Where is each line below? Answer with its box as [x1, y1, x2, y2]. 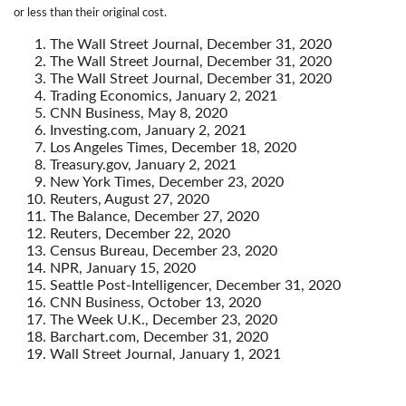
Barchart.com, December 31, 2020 [50, 330, 268, 345]
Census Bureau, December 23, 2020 [50, 244, 277, 259]
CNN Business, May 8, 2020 [50, 106, 227, 121]
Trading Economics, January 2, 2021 [50, 89, 277, 104]
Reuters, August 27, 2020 [50, 192, 209, 208]
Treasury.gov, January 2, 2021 [50, 158, 237, 173]
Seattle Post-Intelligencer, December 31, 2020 [50, 278, 341, 294]
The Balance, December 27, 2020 [50, 209, 259, 225]
